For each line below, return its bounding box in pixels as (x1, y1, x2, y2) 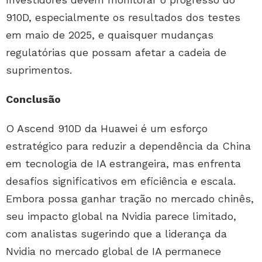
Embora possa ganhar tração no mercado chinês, (6, 192, 254, 205)
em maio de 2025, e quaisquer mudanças (6, 28, 213, 41)
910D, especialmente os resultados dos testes (6, 11, 240, 23)
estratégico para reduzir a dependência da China (6, 139, 251, 152)
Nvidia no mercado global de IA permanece (6, 244, 221, 257)
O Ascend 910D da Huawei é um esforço (6, 122, 208, 135)
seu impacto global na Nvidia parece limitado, (6, 209, 236, 222)
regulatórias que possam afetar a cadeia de (6, 46, 226, 58)
